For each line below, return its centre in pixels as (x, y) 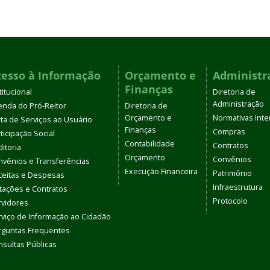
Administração (238, 104)
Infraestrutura (238, 187)
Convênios (232, 159)
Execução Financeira (161, 171)
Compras (229, 132)
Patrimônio (232, 173)
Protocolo (230, 201)
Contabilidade (150, 144)
